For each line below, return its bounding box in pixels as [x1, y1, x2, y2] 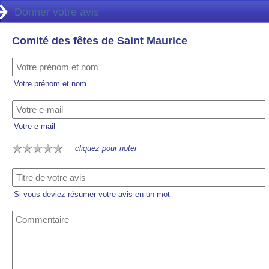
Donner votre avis [14, 6, 99, 18]
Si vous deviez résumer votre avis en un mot [14, 190, 170, 199]
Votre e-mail [14, 122, 55, 131]
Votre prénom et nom [14, 79, 86, 88]
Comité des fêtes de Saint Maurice [12, 35, 187, 47]
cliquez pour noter [75, 144, 137, 153]
